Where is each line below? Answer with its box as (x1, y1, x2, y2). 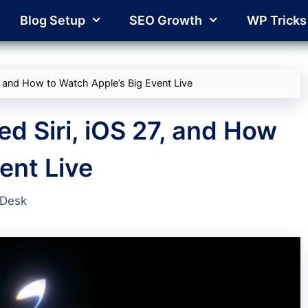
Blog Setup (19, 13, 85, 27)
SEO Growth (129, 13, 203, 27)
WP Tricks (246, 13, 307, 27)
